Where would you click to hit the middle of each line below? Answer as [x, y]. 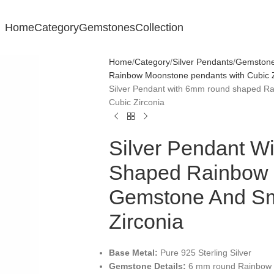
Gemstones [107, 27]
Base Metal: [133, 253]
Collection [159, 27]
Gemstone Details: [147, 266]
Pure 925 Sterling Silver [204, 253]
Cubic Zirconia [136, 102]
